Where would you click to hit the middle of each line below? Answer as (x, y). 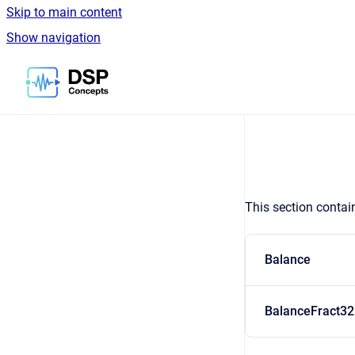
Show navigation (53, 38)
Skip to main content (64, 12)
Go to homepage (155, 72)
